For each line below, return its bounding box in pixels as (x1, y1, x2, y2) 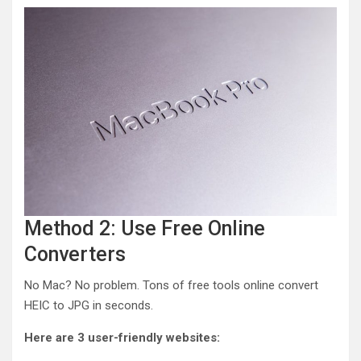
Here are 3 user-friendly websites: (24, 330, 220, 345)
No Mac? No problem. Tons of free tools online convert (24, 277, 318, 293)
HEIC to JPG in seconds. (24, 297, 153, 313)
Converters (24, 242, 126, 266)
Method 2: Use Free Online (24, 216, 265, 240)
